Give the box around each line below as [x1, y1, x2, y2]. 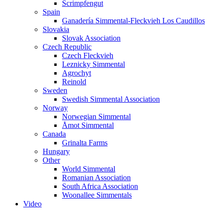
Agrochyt [62, 69, 91, 77]
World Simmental [62, 165, 115, 173]
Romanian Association [62, 173, 131, 182]
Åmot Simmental [62, 121, 114, 129]
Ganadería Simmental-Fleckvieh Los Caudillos [62, 16, 205, 25]
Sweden [43, 86, 67, 94]
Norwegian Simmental [62, 112, 131, 121]
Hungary [43, 147, 70, 155]
